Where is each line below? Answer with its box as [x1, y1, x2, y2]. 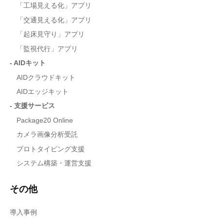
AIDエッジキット [16, 88, 69, 95]
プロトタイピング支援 [16, 145, 85, 153]
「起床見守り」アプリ [16, 31, 85, 38]
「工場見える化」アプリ [16, 2, 91, 10]
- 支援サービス [10, 102, 55, 110]
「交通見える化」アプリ [16, 16, 91, 24]
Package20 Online [16, 116, 73, 124]
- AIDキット [10, 59, 46, 67]
